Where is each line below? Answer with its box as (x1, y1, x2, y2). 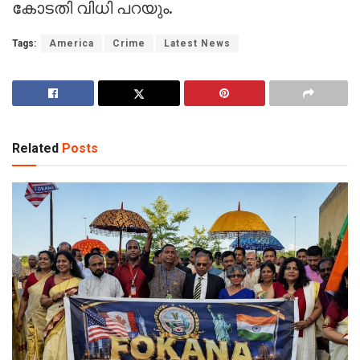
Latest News (164, 37, 231, 49)
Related (12, 140, 59, 156)
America (49, 37, 94, 49)
